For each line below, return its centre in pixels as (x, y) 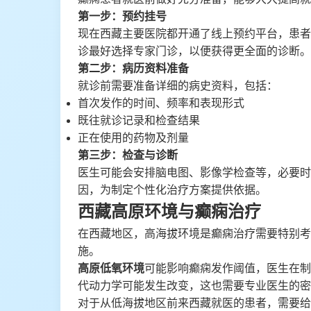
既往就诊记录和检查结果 (139, 120)
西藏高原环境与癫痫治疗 (169, 211)
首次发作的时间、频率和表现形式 (161, 103)
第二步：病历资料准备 (133, 68)
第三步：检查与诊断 (128, 155)
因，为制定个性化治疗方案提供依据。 (172, 190)
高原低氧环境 (111, 268)
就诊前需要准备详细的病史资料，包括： (178, 86)
